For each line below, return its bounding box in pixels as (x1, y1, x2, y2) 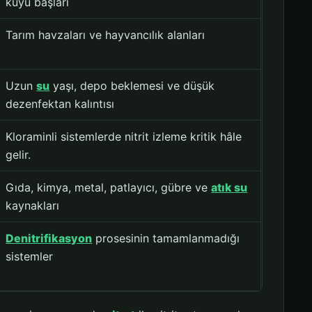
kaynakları (6, 198, 60, 213)
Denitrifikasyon (6, 231, 93, 246)
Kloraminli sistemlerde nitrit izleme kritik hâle (6, 130, 242, 144)
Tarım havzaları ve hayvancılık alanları (6, 28, 205, 42)
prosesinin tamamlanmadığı (92, 231, 240, 246)
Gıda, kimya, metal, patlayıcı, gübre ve (6, 180, 212, 195)
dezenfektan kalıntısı (6, 97, 115, 111)
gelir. (6, 148, 31, 162)
